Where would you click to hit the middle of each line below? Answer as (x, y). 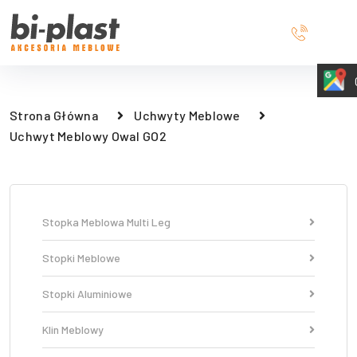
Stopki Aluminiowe (87, 294)
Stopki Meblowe (81, 258)
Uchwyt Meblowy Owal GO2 (88, 136)
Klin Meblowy (73, 330)
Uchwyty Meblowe (187, 115)
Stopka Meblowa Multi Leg (106, 222)
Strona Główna (54, 115)
